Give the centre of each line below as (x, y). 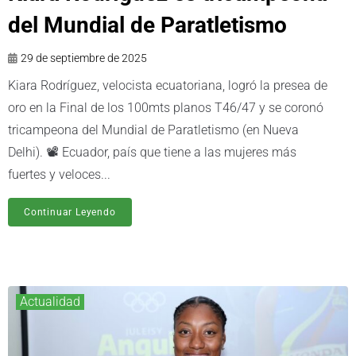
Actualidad (50, 302)
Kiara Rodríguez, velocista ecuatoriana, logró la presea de (168, 86)
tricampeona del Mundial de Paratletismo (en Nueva (153, 130)
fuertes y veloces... (59, 175)
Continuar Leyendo (70, 213)
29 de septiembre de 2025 (84, 58)
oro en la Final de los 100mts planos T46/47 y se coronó (166, 108)
